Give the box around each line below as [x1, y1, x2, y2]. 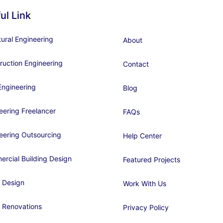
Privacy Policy [123, 203, 169, 212]
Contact [123, 59, 149, 68]
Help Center [123, 131, 162, 140]
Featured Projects [123, 155, 180, 164]
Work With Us [123, 179, 166, 188]
